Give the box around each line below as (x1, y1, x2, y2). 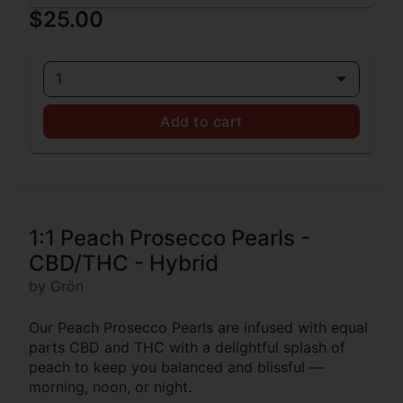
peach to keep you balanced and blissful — (29, 357, 324, 376)
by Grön (29, 276, 84, 295)
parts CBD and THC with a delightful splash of (29, 337, 345, 356)
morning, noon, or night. (29, 377, 192, 396)
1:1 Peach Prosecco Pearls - (29, 224, 310, 251)
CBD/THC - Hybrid (29, 249, 219, 276)
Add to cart (160, 112, 243, 130)
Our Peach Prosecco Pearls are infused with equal (29, 318, 368, 336)
